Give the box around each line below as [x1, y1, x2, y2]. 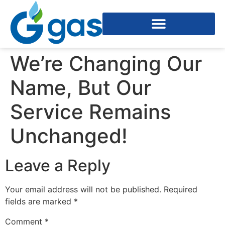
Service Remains [10, 99, 171, 124]
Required [164, 184, 197, 194]
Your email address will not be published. [5, 184, 161, 194]
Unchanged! [10, 123, 128, 148]
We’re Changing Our [10, 51, 202, 76]
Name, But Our [10, 75, 151, 100]
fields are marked [5, 196, 74, 206]
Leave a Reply [5, 155, 110, 175]
